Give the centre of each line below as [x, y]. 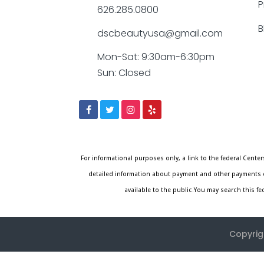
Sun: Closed [124, 73]
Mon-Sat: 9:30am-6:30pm [156, 57]
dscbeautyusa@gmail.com [160, 34]
